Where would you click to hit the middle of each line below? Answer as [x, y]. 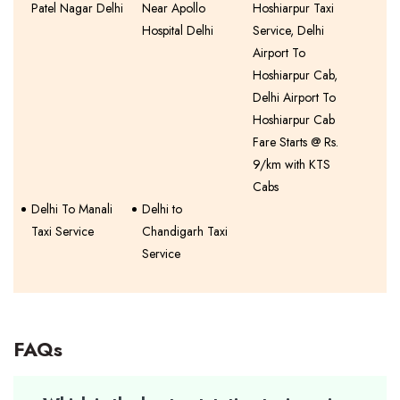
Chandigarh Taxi [185, 231]
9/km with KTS [292, 164]
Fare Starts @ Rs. [296, 142]
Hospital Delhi [178, 30]
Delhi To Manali [72, 209]
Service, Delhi [289, 30]
